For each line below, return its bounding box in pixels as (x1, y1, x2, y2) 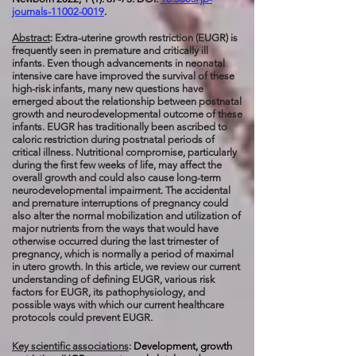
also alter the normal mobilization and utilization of (12, 210, 241, 222)
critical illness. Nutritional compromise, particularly (12, 146, 237, 158)
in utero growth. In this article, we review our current (12, 261, 240, 273)
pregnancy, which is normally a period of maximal (12, 248, 234, 260)
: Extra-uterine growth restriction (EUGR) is (50, 32, 238, 44)
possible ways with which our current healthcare (12, 299, 224, 311)
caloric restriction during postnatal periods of (12, 133, 215, 145)
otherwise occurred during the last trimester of (12, 235, 219, 247)
